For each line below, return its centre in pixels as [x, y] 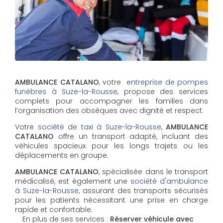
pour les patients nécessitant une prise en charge [111, 200]
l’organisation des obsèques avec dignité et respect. [109, 110]
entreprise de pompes [167, 82]
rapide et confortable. [54, 209]
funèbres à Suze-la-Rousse [66, 91]
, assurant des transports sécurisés [143, 190]
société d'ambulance [169, 181]
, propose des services [163, 91]
